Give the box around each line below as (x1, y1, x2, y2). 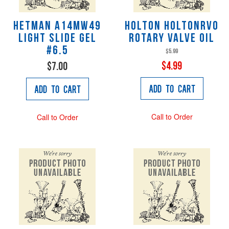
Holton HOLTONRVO (125, 20, 219, 33)
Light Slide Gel (18, 32, 97, 45)
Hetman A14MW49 (13, 20, 101, 33)
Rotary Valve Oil (129, 32, 215, 45)
